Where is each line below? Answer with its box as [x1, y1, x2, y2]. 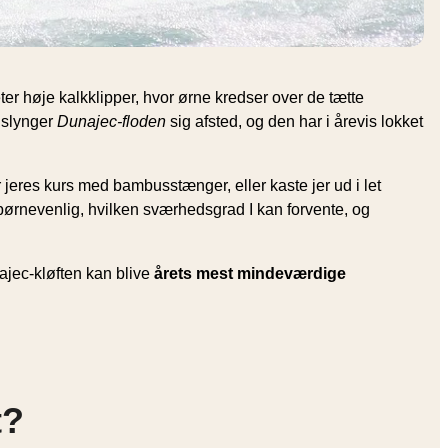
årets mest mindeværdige [154, 264, 346, 282]
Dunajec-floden [57, 112, 166, 130]
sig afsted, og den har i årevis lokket [166, 112, 423, 130]
